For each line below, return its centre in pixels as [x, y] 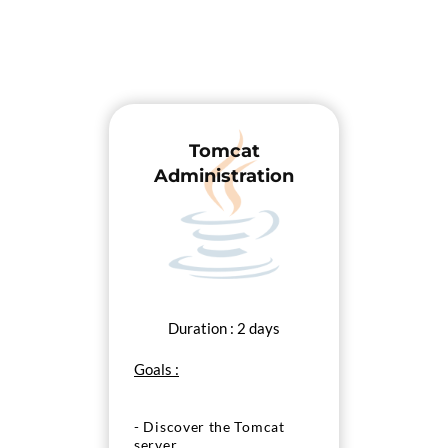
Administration [224, 176]
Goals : [156, 368]
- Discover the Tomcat [209, 427]
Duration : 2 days [224, 328]
